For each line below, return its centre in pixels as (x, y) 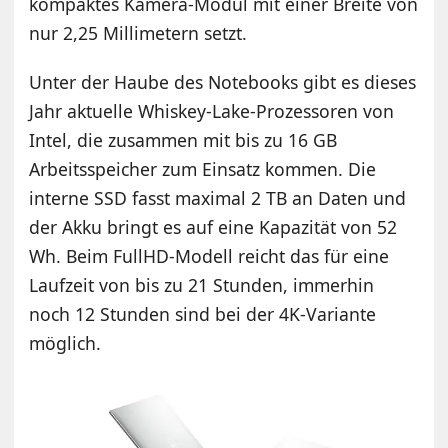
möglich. (65, 342)
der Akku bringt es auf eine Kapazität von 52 (213, 226)
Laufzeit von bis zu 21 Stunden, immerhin (202, 284)
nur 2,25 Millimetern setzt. (138, 32)
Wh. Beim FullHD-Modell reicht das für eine (209, 255)
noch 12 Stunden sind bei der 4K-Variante (203, 313)
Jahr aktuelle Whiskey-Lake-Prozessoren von (212, 110)
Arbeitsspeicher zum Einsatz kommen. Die (203, 168)
